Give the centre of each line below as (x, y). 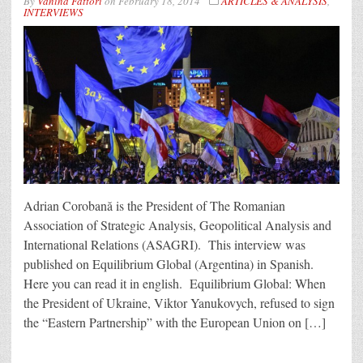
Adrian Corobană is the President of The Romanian (154, 206)
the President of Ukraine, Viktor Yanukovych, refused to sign (179, 303)
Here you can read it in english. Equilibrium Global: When (175, 284)
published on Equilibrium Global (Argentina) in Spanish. (169, 264)
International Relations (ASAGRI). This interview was (164, 245)
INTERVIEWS (53, 13)
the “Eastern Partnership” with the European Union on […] (175, 322)
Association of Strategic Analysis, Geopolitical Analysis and (177, 225)
